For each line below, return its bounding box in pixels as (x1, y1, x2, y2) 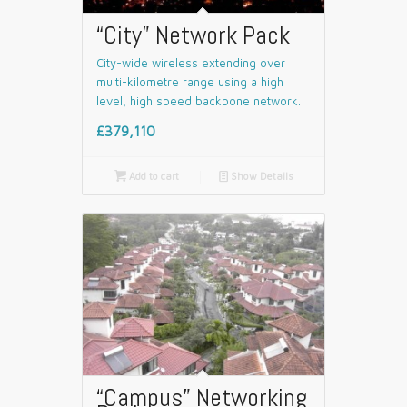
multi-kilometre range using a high (96, 74, 283, 90)
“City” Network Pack (96, 19, 290, 52)
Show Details (227, 170, 293, 183)
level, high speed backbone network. (96, 94, 301, 109)
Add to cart (125, 170, 179, 183)
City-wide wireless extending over (96, 55, 285, 71)
